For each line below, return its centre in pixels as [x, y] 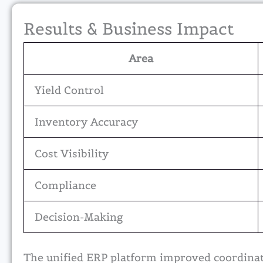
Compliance [65, 186]
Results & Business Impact [129, 29]
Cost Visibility [72, 154]
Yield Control [69, 90]
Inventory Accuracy [86, 122]
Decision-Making [79, 217]
